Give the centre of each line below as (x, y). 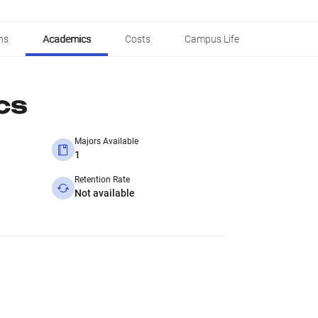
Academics (67, 39)
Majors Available (106, 141)
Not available (105, 193)
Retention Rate (102, 180)
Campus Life (212, 39)
